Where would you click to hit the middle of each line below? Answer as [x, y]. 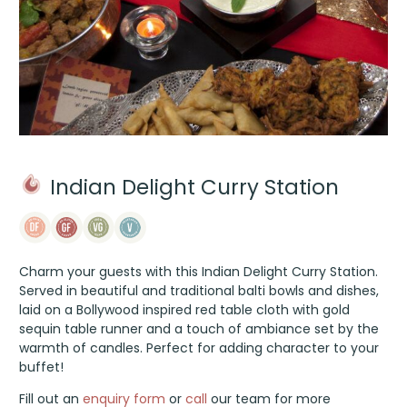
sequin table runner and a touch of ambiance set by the [199, 328]
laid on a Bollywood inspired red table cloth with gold [185, 309]
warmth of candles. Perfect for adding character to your [199, 347]
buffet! [42, 367]
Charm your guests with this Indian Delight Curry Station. [199, 271]
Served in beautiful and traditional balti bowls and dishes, [199, 290]
